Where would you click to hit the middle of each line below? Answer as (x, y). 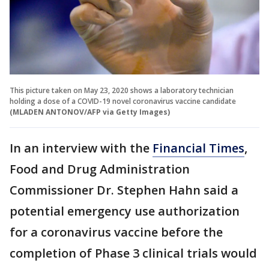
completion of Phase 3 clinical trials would (133, 253)
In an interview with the (81, 148)
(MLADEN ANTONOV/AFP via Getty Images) (90, 112)
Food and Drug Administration (100, 169)
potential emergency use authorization (125, 211)
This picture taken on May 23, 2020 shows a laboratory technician (122, 90)
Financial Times (198, 148)
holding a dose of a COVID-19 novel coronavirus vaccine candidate (123, 101)
